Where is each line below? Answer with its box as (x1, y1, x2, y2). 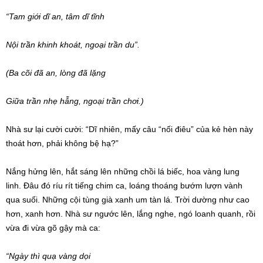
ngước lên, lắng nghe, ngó (92, 209, 195, 219)
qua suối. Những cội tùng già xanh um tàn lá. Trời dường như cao (6, 195, 249, 205)
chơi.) (121, 96, 144, 106)
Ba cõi (9, 68, 32, 78)
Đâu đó (23, 181, 50, 191)
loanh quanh (195, 209, 241, 219)
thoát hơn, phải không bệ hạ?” (6, 139, 119, 149)
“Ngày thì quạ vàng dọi (6, 251, 90, 261)
